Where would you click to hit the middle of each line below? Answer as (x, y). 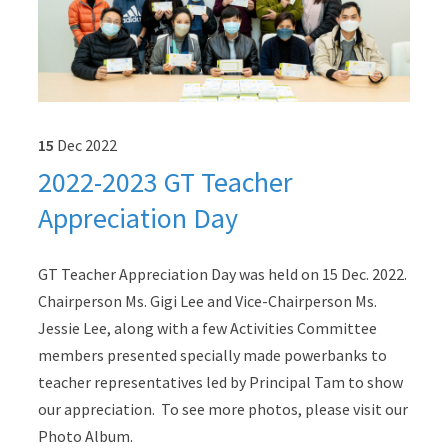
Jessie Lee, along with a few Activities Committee (207, 327)
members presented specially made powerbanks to (212, 354)
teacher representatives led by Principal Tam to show (220, 381)
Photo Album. (85, 435)
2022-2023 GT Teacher (165, 181)
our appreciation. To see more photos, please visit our (222, 408)
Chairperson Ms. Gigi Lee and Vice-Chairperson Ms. (207, 300)
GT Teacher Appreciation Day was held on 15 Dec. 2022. (222, 273)
